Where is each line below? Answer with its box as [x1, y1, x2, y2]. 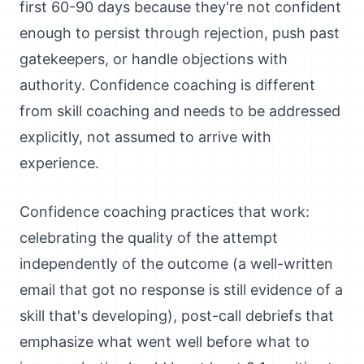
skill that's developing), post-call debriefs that [19, 307, 334, 324]
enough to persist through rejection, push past [19, 24, 340, 41]
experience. [19, 154, 99, 171]
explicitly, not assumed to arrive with [19, 128, 271, 145]
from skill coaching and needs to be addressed [19, 102, 340, 119]
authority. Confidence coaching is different [19, 76, 315, 93]
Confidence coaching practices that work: [19, 203, 310, 220]
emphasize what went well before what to [19, 333, 310, 350]
